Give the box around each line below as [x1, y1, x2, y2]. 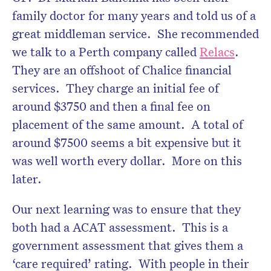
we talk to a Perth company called [12, 43, 200, 59]
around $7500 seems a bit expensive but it [12, 134, 241, 150]
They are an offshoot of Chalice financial [12, 61, 232, 77]
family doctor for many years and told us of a [12, 7, 256, 23]
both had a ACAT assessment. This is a [12, 218, 228, 235]
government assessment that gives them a [12, 237, 243, 253]
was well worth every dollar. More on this [12, 152, 242, 168]
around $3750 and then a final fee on [12, 97, 211, 114]
